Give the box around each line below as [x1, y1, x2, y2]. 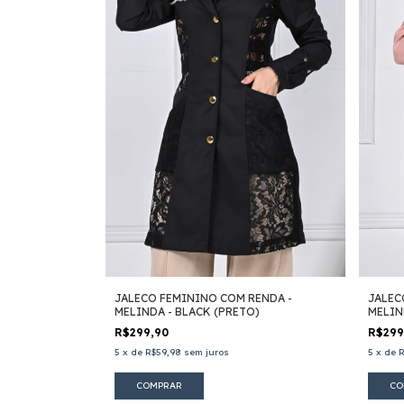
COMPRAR [136, 380, 182, 392]
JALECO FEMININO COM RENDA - [115, 291, 292, 306]
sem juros [184, 346, 229, 359]
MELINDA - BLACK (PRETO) [115, 305, 260, 319]
